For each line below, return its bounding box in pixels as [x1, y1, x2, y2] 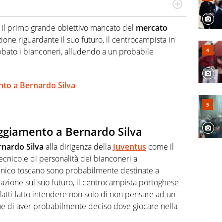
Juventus [113, 141, 146, 152]
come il [146, 141, 174, 152]
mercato [136, 22, 167, 34]
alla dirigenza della [44, 141, 113, 152]
